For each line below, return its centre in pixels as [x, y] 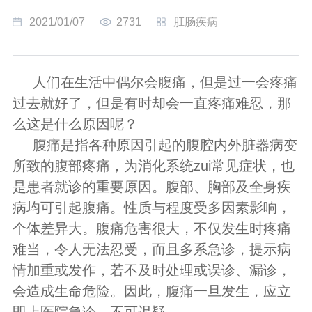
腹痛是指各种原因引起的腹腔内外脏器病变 [165, 145]
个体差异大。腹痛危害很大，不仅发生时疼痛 [151, 228]
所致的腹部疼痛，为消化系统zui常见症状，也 [153, 165]
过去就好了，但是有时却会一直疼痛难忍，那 [151, 103]
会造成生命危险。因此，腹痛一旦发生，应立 [151, 291]
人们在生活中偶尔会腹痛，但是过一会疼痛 [165, 82]
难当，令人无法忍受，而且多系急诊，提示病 [151, 249]
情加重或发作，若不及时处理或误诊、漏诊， [151, 270]
